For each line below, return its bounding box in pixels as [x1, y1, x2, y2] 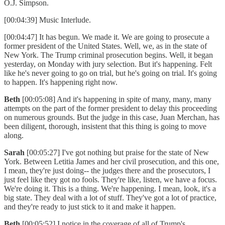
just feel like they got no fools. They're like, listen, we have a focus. [4, 175, 217, 184]
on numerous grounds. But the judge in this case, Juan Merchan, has [4, 113, 219, 122]
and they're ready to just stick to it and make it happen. [4, 202, 180, 211]
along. [4, 131, 28, 140]
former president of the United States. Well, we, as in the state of [4, 42, 207, 51]
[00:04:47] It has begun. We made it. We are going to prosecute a [4, 33, 209, 42]
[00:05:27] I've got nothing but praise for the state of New [27, 148, 209, 157]
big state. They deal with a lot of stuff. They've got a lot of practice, [4, 193, 216, 202]
